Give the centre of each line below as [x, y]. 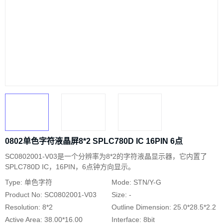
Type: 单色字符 [29, 182]
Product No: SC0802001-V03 [51, 195]
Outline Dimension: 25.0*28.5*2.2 [164, 207]
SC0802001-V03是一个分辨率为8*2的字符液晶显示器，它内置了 [106, 157]
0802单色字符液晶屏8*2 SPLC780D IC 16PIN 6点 [94, 141]
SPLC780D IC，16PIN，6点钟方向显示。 [70, 167]
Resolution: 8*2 [29, 207]
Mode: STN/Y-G [136, 182]
